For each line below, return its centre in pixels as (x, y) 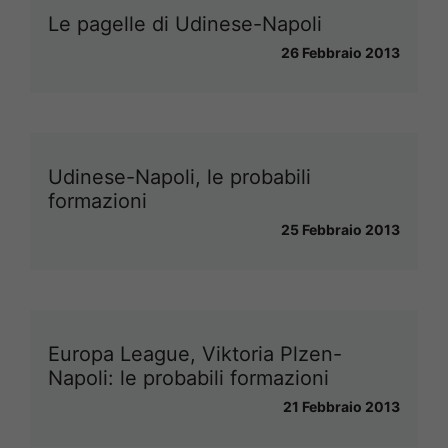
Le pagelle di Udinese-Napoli (185, 23)
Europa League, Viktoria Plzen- (195, 353)
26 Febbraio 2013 (340, 52)
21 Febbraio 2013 (341, 406)
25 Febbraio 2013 (340, 229)
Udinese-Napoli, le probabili (179, 176)
